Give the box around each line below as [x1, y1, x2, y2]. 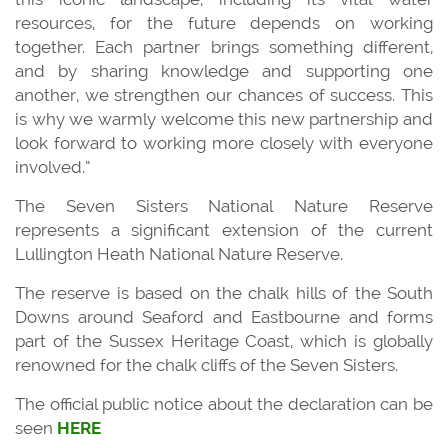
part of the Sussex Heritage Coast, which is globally [15, 330, 433, 351]
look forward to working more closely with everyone [15, 132, 433, 153]
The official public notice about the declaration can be [15, 393, 433, 414]
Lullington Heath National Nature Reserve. [15, 243, 343, 264]
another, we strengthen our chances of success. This [15, 84, 433, 105]
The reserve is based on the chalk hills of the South [15, 282, 433, 303]
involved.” [15, 156, 91, 177]
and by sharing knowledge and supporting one [15, 60, 433, 81]
